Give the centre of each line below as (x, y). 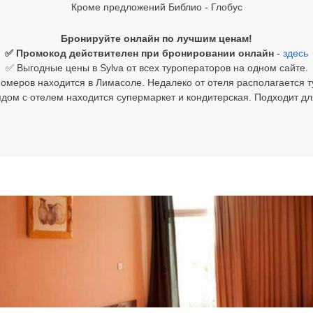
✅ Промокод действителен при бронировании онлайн (141, 53)
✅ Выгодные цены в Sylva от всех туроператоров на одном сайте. (156, 68)
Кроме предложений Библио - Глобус (156, 7)
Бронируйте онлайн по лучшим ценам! (156, 38)
